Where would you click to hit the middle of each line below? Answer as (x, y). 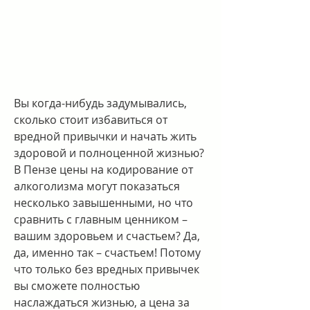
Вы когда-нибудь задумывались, (100, 103)
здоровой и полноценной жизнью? (109, 153)
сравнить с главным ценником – (101, 219)
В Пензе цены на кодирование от (103, 169)
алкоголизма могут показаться (97, 186)
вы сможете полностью (77, 285)
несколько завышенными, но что (103, 202)
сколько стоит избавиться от (91, 119)
